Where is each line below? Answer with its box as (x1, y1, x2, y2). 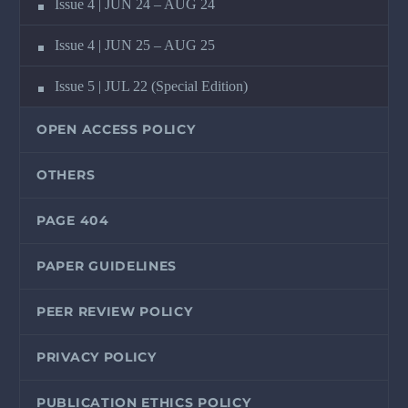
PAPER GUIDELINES (36, 257, 178, 274)
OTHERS (36, 166, 96, 183)
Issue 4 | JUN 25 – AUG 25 (55, 36, 215, 53)
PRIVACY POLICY (36, 348, 157, 365)
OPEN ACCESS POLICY (36, 120, 196, 138)
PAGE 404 (36, 211, 109, 229)
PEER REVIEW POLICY (36, 302, 193, 320)
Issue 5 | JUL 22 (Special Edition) (55, 77, 248, 94)
